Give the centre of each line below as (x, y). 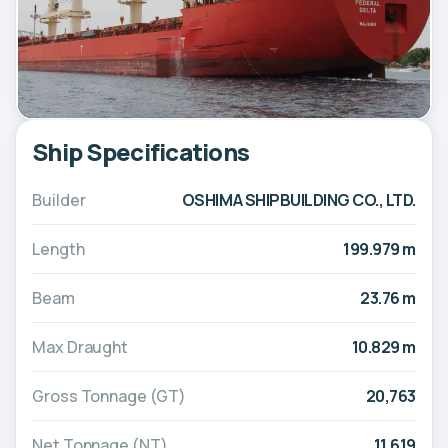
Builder (59, 200)
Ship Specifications (141, 152)
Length (58, 249)
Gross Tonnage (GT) (109, 396)
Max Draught (80, 347)
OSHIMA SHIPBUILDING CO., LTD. (298, 200)
